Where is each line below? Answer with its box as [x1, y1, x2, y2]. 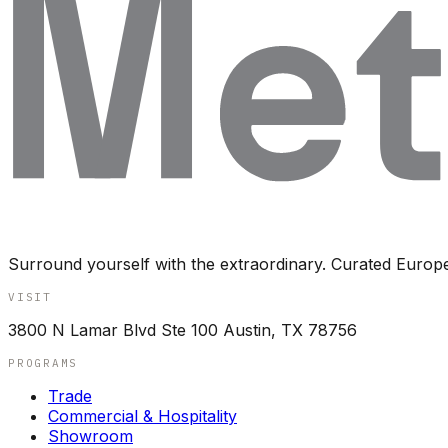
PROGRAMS [8, 355, 79, 370]
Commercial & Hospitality [48, 405, 237, 426]
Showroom [48, 425, 133, 446]
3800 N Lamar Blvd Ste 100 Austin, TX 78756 [8, 319, 357, 340]
